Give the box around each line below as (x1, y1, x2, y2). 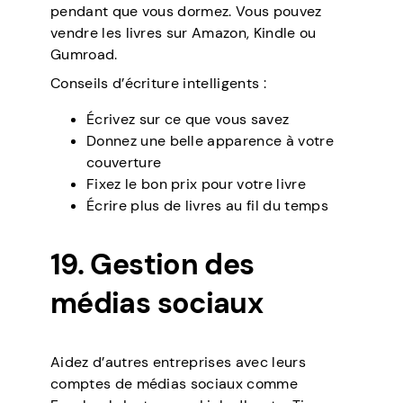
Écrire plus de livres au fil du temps (86, 196, 328, 216)
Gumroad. (50, 45, 118, 65)
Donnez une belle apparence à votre (86, 131, 334, 151)
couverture (86, 153, 162, 173)
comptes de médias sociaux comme (50, 374, 298, 394)
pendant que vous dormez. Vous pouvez (50, 2, 322, 22)
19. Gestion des (50, 246, 255, 284)
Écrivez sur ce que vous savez (86, 110, 290, 130)
